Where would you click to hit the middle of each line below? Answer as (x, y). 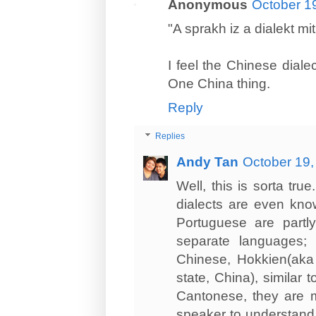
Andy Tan (207, 162)
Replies (170, 136)
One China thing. (219, 83)
